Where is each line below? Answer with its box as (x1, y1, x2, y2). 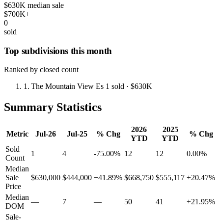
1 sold (106, 82, 125, 91)
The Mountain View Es (31, 82, 104, 91)
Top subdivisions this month (4, 45, 112, 56)
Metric (6, 130, 28, 138)
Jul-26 (35, 130, 56, 138)
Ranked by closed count (4, 65, 79, 74)
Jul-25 (67, 130, 87, 138)
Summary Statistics (4, 101, 102, 114)
